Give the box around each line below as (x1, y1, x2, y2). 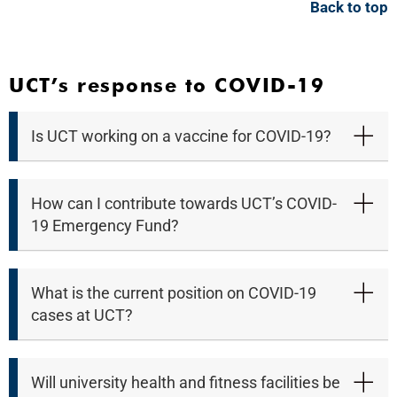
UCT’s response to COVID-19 (9, 74, 324, 97)
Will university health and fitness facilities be (31, 373, 340, 393)
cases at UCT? (31, 306, 133, 325)
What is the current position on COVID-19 (31, 284, 316, 303)
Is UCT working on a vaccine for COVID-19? (31, 127, 331, 146)
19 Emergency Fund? (31, 216, 179, 236)
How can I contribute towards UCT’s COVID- (31, 194, 337, 214)
